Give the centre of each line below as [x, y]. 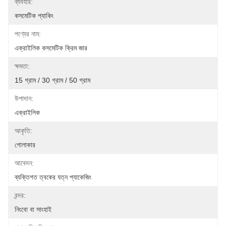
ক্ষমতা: [22, 66]
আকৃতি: [23, 131]
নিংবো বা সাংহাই [33, 209]
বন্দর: [20, 195]
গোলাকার [25, 145]
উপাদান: [24, 98]
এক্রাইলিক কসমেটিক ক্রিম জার [51, 48]
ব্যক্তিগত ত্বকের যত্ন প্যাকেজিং [53, 177]
